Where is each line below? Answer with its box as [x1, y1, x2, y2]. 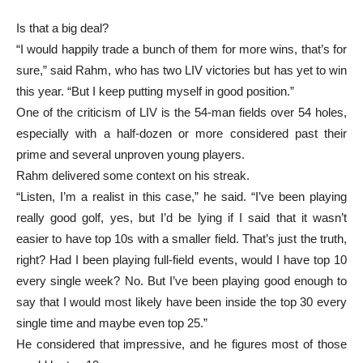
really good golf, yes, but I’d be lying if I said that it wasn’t [16, 210, 347, 224]
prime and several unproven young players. [16, 147, 245, 161]
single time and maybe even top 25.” [16, 315, 207, 330]
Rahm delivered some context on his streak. [16, 168, 250, 182]
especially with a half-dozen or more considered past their [16, 126, 347, 140]
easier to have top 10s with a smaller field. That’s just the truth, [16, 231, 347, 246]
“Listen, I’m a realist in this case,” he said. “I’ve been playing [16, 189, 347, 203]
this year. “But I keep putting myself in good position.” [16, 83, 294, 98]
